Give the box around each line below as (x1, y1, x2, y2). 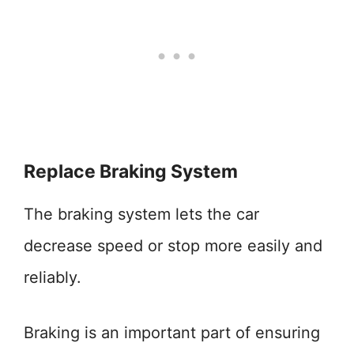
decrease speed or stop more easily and (24, 236, 322, 255)
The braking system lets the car (24, 205, 259, 224)
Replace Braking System (24, 160, 238, 183)
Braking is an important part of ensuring (24, 323, 320, 342)
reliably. (24, 268, 81, 287)
